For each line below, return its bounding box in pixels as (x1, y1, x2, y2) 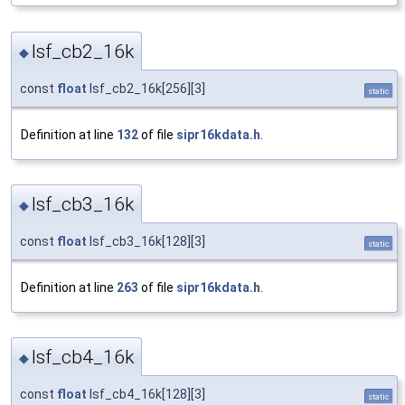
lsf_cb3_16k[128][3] (87, 233, 205, 249)
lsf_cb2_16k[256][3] (87, 80, 205, 96)
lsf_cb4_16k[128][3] (87, 387, 205, 402)
